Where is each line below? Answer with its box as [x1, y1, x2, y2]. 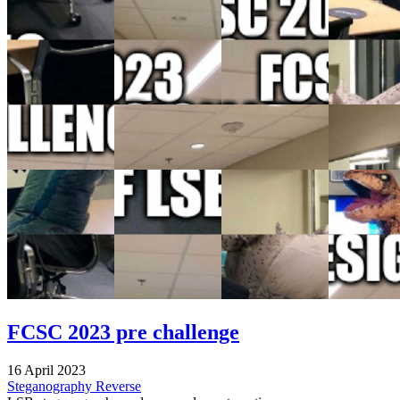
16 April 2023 [7, 362, 86, 378]
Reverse [96, 378, 141, 394]
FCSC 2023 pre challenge [7, 320, 239, 344]
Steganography [7, 378, 96, 394]
